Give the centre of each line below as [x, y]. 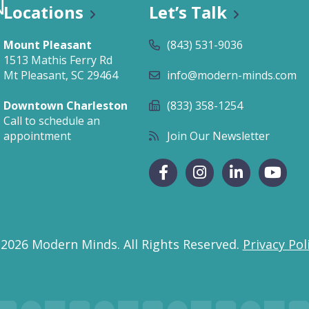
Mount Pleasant [48, 44]
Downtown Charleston [66, 105]
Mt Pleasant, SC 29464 [61, 75]
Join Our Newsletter [218, 136]
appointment [37, 136]
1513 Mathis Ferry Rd [58, 60]
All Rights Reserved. [183, 244]
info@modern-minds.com [232, 75]
